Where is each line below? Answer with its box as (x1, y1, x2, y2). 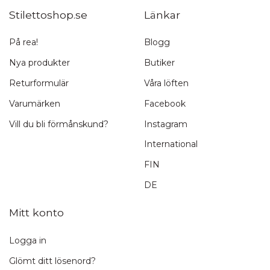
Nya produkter (9, 57, 70, 69)
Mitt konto (9, 206, 64, 219)
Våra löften (144, 77, 189, 89)
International (144, 139, 198, 150)
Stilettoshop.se (9, 8, 87, 21)
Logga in (9, 235, 46, 246)
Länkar (144, 8, 180, 21)
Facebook (144, 98, 186, 109)
